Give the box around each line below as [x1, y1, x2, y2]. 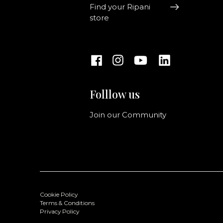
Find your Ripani [90, 2, 151, 12]
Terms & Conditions [40, 200, 95, 207]
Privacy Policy [40, 208, 79, 216]
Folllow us [90, 87, 140, 102]
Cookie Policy [40, 191, 78, 199]
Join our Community [90, 111, 167, 120]
